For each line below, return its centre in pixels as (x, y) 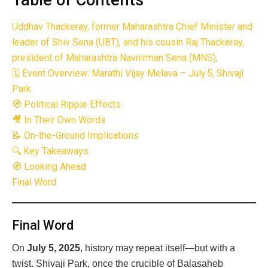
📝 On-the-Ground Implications (75, 135)
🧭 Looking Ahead (49, 166)
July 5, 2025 (54, 248)
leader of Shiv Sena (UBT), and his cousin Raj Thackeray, (128, 42)
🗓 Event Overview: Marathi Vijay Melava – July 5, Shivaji (128, 73)
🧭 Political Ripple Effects (66, 104)
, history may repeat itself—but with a (158, 248)
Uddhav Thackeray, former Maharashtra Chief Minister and (132, 26)
